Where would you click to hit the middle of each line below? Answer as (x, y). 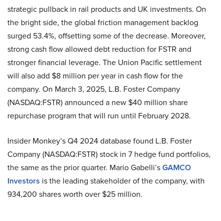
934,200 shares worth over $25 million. (75, 194)
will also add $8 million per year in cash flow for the (95, 75)
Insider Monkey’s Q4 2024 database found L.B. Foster (100, 140)
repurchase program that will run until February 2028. (99, 115)
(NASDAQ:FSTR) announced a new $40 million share (98, 102)
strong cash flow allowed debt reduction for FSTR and (99, 49)
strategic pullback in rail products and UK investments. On (107, 9)
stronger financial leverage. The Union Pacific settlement (105, 62)
